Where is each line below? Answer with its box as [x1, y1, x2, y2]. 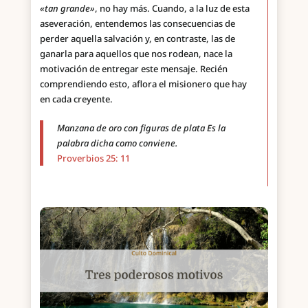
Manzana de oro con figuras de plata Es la [56, 121, 225, 134]
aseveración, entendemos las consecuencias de [39, 16, 235, 30]
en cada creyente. [39, 92, 113, 105]
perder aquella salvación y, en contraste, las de [39, 32, 235, 45]
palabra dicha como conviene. [56, 136, 177, 149]
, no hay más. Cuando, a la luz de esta [94, 1, 250, 14]
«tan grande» [39, 1, 95, 14]
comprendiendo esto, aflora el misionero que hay [39, 77, 247, 90]
